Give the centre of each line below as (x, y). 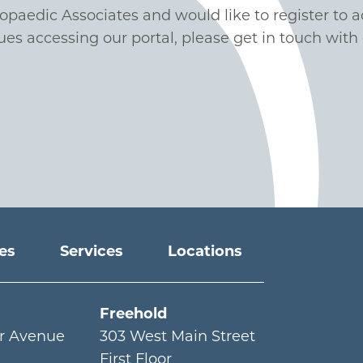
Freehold (134, 314)
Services (92, 251)
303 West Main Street (178, 336)
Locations (205, 251)
